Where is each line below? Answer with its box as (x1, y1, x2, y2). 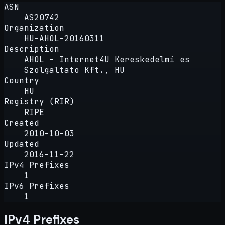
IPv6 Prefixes (4, 180, 69, 191)
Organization (4, 22, 64, 33)
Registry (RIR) (4, 96, 74, 107)
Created (4, 117, 39, 128)
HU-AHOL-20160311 (24, 33, 104, 44)
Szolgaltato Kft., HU (24, 64, 125, 75)
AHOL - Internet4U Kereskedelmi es (24, 54, 190, 65)
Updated (4, 138, 39, 149)
